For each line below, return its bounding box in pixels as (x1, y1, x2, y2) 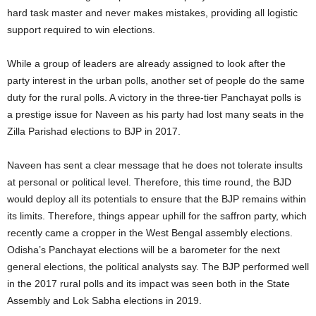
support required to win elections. (7, 23, 155, 35)
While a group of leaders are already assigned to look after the (7, 57, 286, 69)
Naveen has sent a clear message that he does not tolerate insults (7, 159, 303, 171)
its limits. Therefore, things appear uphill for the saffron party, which (7, 209, 307, 221)
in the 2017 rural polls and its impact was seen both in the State (7, 277, 290, 289)
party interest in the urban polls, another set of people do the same (7, 74, 305, 86)
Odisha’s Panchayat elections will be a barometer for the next (7, 243, 280, 255)
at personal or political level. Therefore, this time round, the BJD (7, 176, 291, 188)
